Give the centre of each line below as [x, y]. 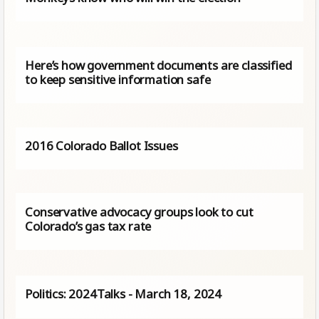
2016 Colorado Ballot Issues [101, 145]
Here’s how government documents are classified [158, 66]
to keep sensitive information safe [118, 80]
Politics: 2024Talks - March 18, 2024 [124, 294]
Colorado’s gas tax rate [88, 226]
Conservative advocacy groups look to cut [139, 211]
